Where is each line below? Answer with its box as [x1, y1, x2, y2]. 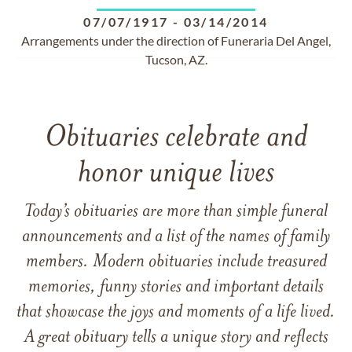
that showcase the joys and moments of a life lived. [16, 303, 335, 322]
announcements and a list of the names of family [22, 228, 330, 247]
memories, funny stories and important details [28, 278, 324, 297]
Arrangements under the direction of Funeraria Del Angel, [21, 33, 331, 48]
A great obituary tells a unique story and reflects [24, 328, 328, 347]
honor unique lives [78, 159, 274, 189]
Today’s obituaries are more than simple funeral [24, 203, 328, 222]
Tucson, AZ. [145, 52, 207, 67]
